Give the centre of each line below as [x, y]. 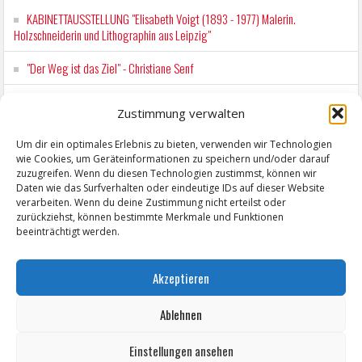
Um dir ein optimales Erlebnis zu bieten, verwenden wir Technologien [174, 144]
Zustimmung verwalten [181, 113]
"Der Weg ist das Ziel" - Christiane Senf [111, 68]
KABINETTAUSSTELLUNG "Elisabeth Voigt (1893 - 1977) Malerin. [162, 19]
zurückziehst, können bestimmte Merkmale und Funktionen [150, 217]
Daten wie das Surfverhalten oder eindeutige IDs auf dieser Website [170, 188]
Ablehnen [181, 314]
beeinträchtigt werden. [68, 232]
